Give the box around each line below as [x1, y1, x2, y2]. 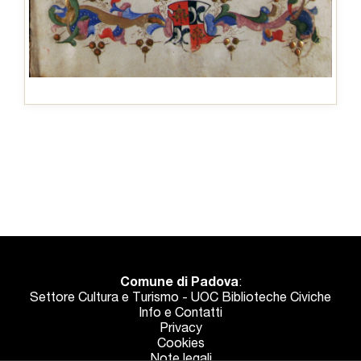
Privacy [159, 322, 202, 336]
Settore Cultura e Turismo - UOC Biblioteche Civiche [30, 292, 331, 305]
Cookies [156, 338, 205, 351]
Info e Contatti [139, 307, 222, 321]
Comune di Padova [119, 276, 239, 290]
